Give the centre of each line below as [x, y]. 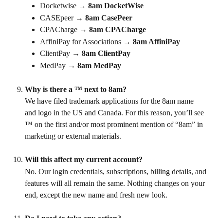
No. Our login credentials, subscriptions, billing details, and [117, 171]
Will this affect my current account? [84, 160]
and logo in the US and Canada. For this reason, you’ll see [115, 113]
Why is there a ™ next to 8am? [76, 89]
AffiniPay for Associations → [86, 41]
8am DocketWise [116, 6]
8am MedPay [99, 65]
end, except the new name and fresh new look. [96, 195]
